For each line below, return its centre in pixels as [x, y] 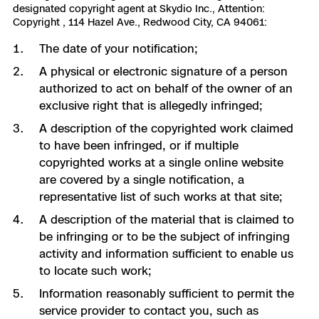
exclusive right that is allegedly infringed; [151, 105]
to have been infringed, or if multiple [138, 145]
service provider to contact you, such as [148, 310]
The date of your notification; [118, 48]
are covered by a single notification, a [141, 179]
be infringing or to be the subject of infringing [164, 236]
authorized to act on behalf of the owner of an [166, 88]
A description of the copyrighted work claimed [166, 128]
